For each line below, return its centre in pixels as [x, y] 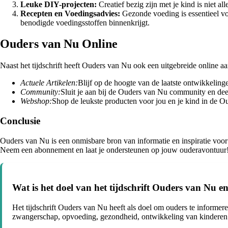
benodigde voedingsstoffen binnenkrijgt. [85, 22]
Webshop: [36, 101]
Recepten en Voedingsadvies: [70, 13]
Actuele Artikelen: [49, 83]
